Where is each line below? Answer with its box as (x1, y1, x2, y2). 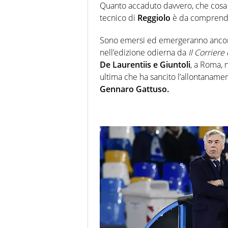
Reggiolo (137, 12, 170, 24)
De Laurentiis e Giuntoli (100, 59, 190, 71)
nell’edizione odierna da (100, 47, 186, 59)
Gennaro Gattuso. (100, 83, 169, 95)
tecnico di (100, 12, 137, 24)
